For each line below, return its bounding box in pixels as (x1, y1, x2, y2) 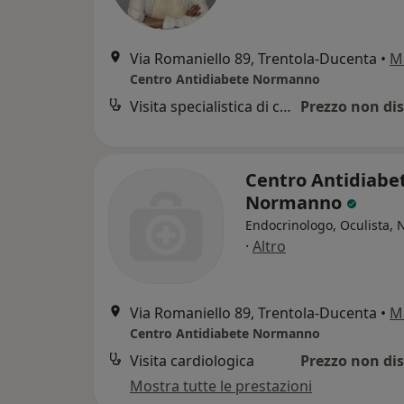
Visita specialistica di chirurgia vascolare (280, 96, 291, 117)
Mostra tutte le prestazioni (130, 376, 312, 397)
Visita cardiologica (130, 351, 254, 372)
